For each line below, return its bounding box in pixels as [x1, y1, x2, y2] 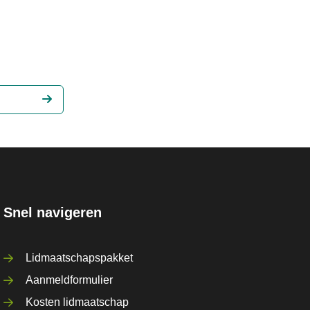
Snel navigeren [3, 205, 102, 220]
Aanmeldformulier [26, 274, 113, 286]
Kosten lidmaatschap [26, 296, 129, 308]
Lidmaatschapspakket [26, 252, 134, 264]
